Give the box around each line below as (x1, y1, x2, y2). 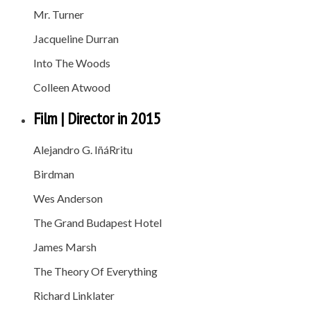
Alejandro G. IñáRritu (33, 143, 133, 157)
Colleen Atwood (33, 81, 110, 94)
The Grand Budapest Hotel (33, 216, 162, 230)
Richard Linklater (33, 289, 115, 303)
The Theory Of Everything (33, 264, 158, 278)
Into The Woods (33, 56, 110, 70)
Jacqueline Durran (33, 32, 119, 46)
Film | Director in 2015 (33, 108, 161, 130)
